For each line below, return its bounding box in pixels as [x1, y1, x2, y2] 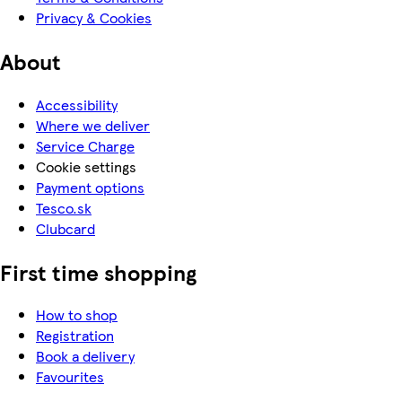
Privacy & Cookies [36, 6, 152, 28]
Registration [36, 325, 114, 346]
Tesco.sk [36, 197, 92, 218]
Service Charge [36, 135, 135, 156]
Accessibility [36, 93, 118, 115]
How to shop [36, 304, 118, 326]
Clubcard [36, 217, 95, 239]
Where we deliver [36, 114, 150, 135]
